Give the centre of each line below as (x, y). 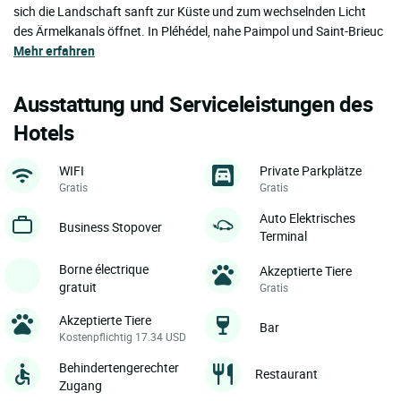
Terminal (283, 235)
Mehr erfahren (54, 50)
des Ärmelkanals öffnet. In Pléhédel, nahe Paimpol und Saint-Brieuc (198, 30)
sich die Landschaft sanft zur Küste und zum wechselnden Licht (190, 11)
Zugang (81, 385)
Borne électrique (104, 269)
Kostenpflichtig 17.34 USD (123, 336)
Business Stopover (111, 226)
